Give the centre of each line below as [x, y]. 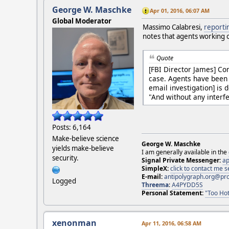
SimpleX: [155, 169]
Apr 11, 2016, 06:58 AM [171, 223]
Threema [155, 185]
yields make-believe [83, 148]
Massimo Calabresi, [173, 27]
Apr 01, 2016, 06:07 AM [180, 10]
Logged [64, 181]
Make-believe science [86, 138]
